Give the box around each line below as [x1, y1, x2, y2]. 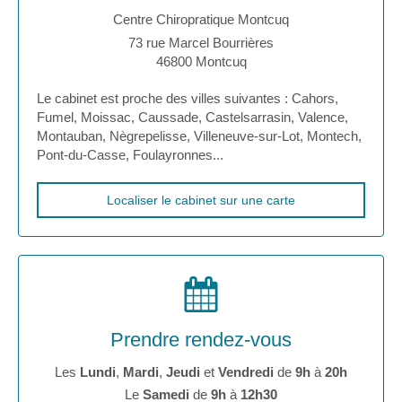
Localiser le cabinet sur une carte [107, 193, 295, 208]
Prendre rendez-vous [110, 328, 292, 352]
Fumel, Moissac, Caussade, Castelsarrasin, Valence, [37, 109, 348, 126]
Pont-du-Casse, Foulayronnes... [37, 147, 223, 163]
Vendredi [218, 364, 274, 380]
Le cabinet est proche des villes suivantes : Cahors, [37, 91, 338, 107]
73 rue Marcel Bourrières [128, 35, 274, 51]
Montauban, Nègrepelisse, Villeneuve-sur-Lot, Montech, [37, 128, 362, 144]
